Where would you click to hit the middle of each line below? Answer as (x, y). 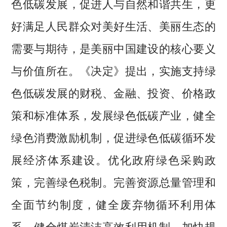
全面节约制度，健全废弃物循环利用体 (113, 204)
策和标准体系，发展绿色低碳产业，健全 (113, 115)
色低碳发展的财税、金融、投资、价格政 (113, 92)
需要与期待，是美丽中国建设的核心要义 (113, 48)
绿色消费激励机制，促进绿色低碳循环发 (113, 137)
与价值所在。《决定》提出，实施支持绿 (113, 70)
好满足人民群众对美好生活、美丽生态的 (113, 26)
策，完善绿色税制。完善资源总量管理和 (113, 182)
